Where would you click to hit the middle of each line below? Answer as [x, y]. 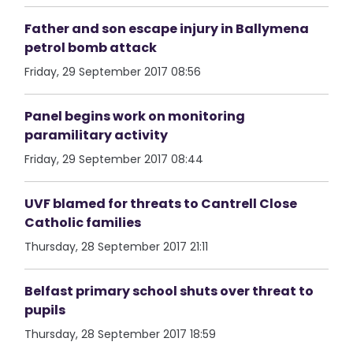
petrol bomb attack [91, 48]
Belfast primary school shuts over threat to [169, 291]
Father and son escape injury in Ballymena [167, 29]
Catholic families [83, 223]
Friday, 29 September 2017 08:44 [114, 159]
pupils [45, 310]
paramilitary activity [97, 135]
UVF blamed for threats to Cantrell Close [161, 204]
